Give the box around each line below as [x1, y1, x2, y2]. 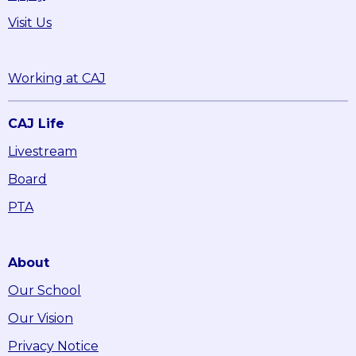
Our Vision [8, 310, 73, 326]
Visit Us [8, 14, 52, 30]
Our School [8, 282, 81, 298]
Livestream [8, 143, 77, 159]
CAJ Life [8, 115, 64, 131]
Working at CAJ [8, 70, 106, 86]
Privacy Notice [8, 338, 99, 354]
